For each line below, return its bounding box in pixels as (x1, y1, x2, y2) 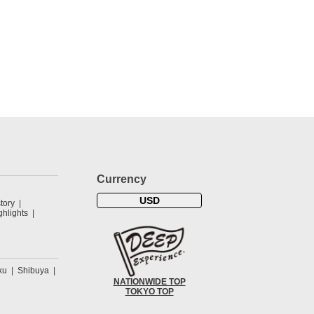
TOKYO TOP (125, 287, 174, 297)
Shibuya (18, 266, 49, 275)
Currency (97, 173, 146, 185)
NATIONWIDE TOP (113, 277, 186, 287)
